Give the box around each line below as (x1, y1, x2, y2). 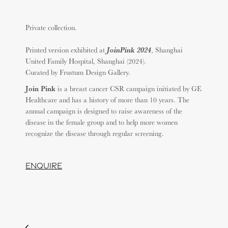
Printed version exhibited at (25, 45, 107, 54)
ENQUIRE (25, 161, 62, 170)
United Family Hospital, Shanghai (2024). (25, 56, 146, 66)
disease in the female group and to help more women (25, 117, 178, 127)
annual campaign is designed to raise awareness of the (25, 106, 182, 116)
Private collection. (25, 22, 77, 32)
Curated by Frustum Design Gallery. (25, 67, 130, 77)
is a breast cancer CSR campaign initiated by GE (55, 83, 202, 93)
